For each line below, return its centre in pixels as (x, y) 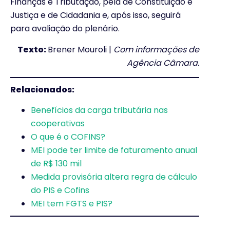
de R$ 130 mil (56, 164)
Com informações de (156, 49)
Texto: (33, 49)
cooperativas (58, 124)
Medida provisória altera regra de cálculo (114, 177)
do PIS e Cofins (60, 190)
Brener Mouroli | (81, 49)
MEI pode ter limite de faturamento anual (114, 150)
